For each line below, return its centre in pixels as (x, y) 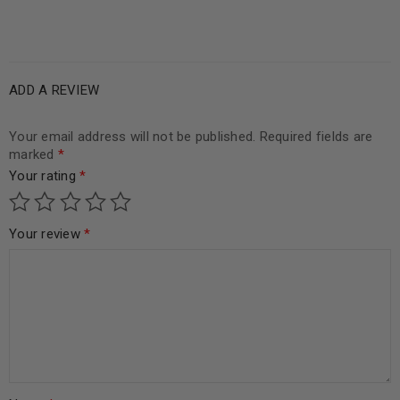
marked (33, 155)
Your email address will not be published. (133, 137)
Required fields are (316, 137)
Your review (46, 234)
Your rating (44, 176)
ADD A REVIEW (54, 91)
